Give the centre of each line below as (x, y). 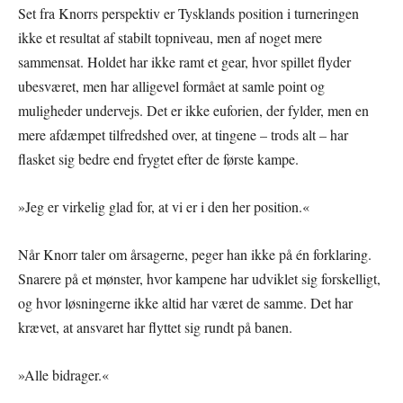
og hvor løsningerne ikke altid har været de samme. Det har (185, 302)
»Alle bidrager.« (63, 374)
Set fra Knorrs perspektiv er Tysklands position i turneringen (188, 13)
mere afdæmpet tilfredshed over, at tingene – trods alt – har (183, 134)
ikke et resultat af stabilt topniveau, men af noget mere (170, 37)
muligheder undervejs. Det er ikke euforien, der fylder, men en (193, 110)
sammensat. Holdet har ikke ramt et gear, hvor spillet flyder (184, 61)
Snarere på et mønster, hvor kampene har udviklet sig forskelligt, (199, 278)
